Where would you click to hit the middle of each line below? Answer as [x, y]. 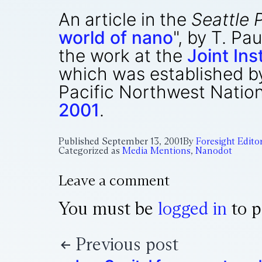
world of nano [116, 37]
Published [80, 141]
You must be [108, 208]
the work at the [123, 56]
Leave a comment [114, 180]
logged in [192, 208]
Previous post [127, 244]
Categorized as [90, 151]
